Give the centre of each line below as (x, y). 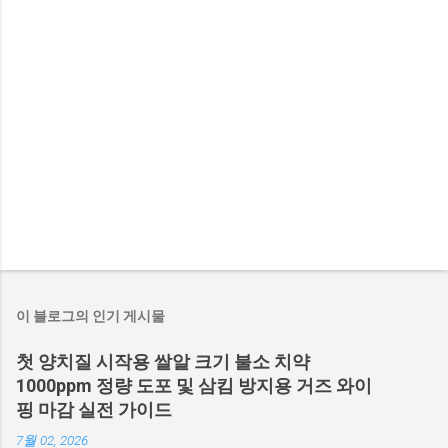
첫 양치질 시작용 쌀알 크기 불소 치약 (163, 362)
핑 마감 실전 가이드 (94, 410)
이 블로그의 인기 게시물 (90, 316)
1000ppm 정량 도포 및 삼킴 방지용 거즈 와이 (194, 386)
